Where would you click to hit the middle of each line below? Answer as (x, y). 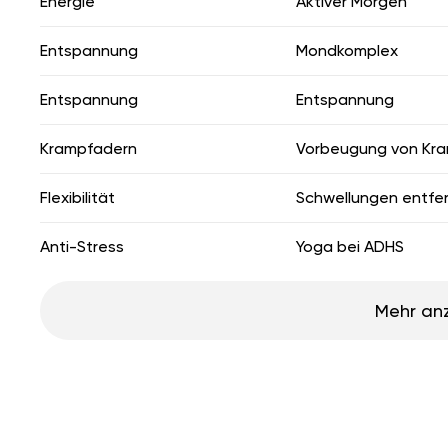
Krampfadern (88, 148)
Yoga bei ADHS (350, 246)
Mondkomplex (347, 50)
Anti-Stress (82, 246)
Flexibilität (77, 197)
